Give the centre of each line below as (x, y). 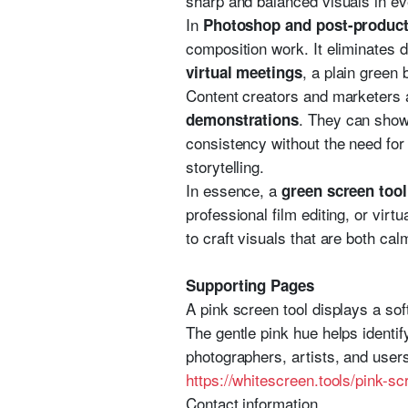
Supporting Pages (250, 285)
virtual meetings (244, 72)
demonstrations (243, 119)
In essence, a (234, 190)
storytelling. (225, 166)
